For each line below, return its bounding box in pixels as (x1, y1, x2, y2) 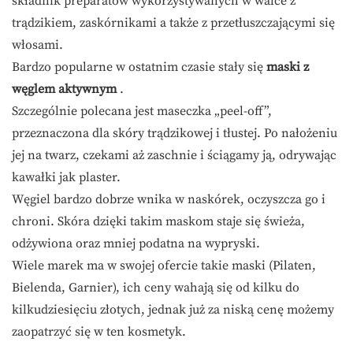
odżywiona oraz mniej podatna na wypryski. (12, 236, 260, 252)
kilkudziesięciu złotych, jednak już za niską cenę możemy (12, 302, 334, 318)
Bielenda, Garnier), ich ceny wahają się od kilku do (12, 280, 299, 296)
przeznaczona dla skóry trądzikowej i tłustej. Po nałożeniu (12, 125, 337, 142)
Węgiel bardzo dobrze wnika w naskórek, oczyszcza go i (12, 191, 325, 208)
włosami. (12, 37, 63, 54)
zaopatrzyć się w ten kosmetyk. (12, 324, 186, 340)
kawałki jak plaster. (12, 169, 121, 186)
